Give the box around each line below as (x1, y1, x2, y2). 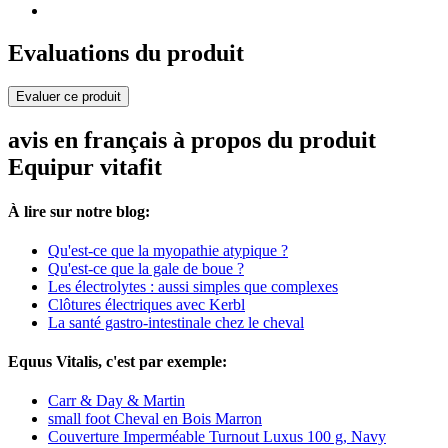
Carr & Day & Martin (48, 392, 185, 410)
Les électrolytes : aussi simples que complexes (48, 277, 338, 295)
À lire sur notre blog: (8, 202, 150, 220)
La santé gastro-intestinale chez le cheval (48, 313, 304, 331)
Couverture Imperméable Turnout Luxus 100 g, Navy (48, 428, 386, 446)
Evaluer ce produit (16, 89, 121, 105)
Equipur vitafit (8, 154, 162, 181)
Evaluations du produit (8, 39, 244, 66)
